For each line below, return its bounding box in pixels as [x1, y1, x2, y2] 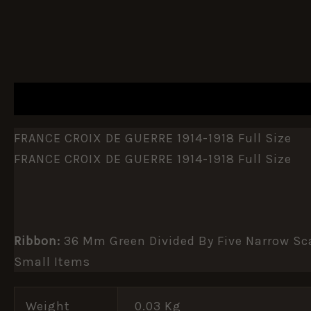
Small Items [14, 253, 90, 269]
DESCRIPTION [28, 93, 93, 105]
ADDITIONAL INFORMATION [136, 93, 264, 105]
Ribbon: [14, 233, 60, 249]
